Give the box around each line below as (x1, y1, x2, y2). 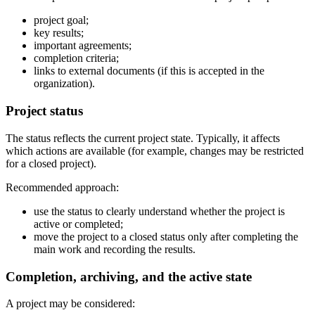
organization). (34, 77, 95, 90)
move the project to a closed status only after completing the (34, 230, 298, 243)
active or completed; (34, 217, 123, 230)
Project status (6, 103, 83, 119)
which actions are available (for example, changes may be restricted (6, 144, 304, 157)
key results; (34, 27, 84, 39)
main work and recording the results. (34, 243, 195, 255)
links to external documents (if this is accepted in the (34, 65, 264, 77)
